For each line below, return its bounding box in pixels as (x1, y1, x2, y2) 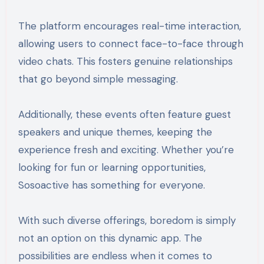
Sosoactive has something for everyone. (18, 178, 205, 192)
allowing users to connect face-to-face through (18, 37, 243, 50)
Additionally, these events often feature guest (18, 107, 231, 121)
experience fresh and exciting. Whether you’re (18, 143, 234, 156)
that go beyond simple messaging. (18, 72, 178, 85)
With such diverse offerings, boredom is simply (18, 213, 236, 227)
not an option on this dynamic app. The (18, 231, 202, 245)
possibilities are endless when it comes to (18, 249, 212, 262)
